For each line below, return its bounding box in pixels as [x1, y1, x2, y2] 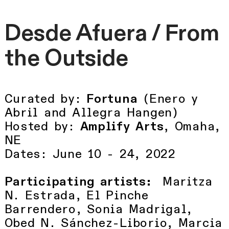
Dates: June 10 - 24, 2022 [4, 146, 176, 163]
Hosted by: [4, 118, 80, 135]
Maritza [151, 173, 213, 190]
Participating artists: [4, 173, 152, 190]
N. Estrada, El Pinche [4, 187, 149, 204]
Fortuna [86, 90, 138, 107]
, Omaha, [164, 118, 221, 135]
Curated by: [4, 90, 87, 107]
